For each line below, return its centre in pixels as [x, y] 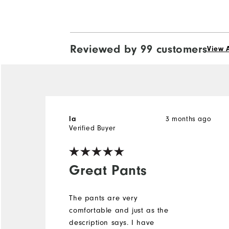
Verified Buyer [92, 129]
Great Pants [108, 170]
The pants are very [104, 198]
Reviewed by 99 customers [139, 49]
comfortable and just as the [119, 211]
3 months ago [189, 119]
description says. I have [112, 223]
